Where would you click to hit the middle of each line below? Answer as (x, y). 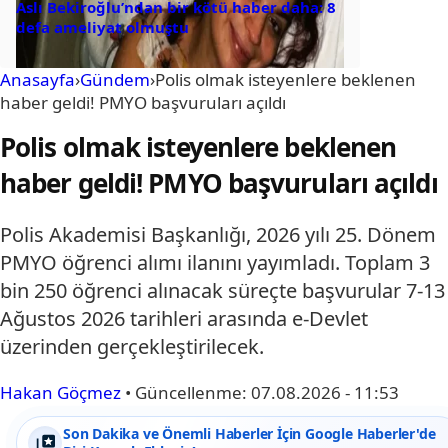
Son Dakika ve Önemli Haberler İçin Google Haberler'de (249, 433)
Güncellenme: (193, 392)
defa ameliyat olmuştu (102, 26)
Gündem (115, 79)
